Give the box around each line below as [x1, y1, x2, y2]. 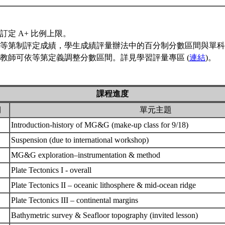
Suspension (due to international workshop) [11, 136, 151, 144]
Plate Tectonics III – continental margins [11, 196, 140, 204]
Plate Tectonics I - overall [11, 166, 93, 174]
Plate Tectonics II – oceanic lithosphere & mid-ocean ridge [11, 181, 198, 189]
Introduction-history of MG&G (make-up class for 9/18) [11, 121, 190, 129]
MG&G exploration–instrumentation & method [11, 151, 162, 159]
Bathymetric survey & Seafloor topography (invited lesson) [11, 211, 200, 219]
